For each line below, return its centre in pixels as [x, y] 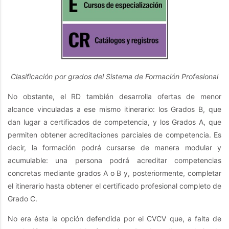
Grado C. [22, 199]
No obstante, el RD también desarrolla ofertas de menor [114, 97]
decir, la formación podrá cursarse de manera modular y [114, 148]
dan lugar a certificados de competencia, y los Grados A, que [114, 122]
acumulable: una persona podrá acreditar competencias [114, 161]
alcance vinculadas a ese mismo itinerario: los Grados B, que [114, 109]
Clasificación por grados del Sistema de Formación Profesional [114, 77]
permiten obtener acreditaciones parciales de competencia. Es [114, 135]
